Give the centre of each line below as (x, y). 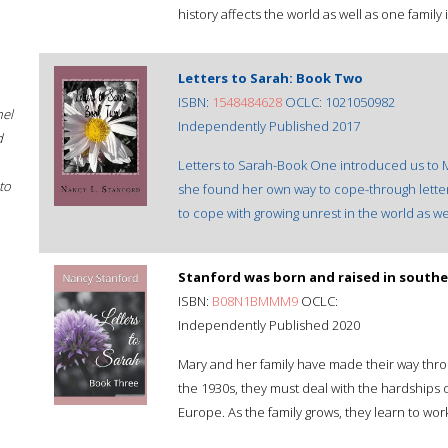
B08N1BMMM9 (255, 301)
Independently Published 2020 (269, 325)
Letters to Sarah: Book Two (270, 78)
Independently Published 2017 (269, 126)
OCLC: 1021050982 (338, 102)
